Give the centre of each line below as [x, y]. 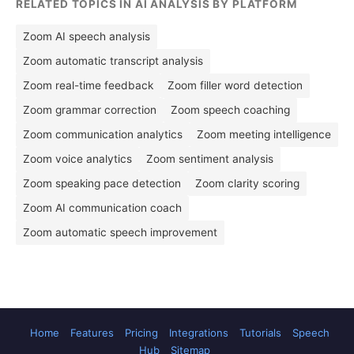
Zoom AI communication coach [102, 208]
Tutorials [260, 333]
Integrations [199, 333]
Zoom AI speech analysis [87, 36]
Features [92, 333]
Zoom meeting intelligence [264, 134]
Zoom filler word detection [235, 85]
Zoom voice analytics [77, 159]
